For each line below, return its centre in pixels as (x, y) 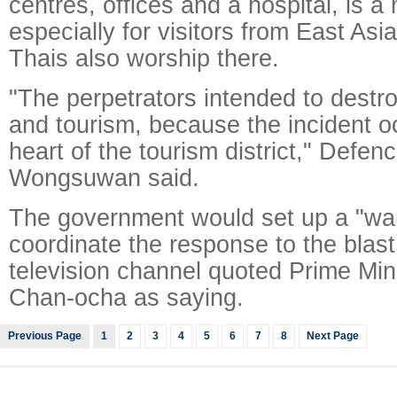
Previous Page (45, 336)
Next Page (333, 336)
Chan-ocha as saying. (126, 297)
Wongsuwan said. (104, 178)
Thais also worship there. (144, 58)
